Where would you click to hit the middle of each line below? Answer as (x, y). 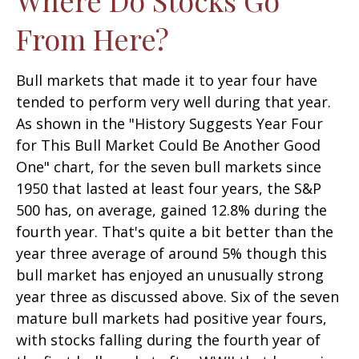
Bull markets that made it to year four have (167, 80)
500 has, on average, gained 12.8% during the (171, 210)
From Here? (93, 38)
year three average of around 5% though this (171, 253)
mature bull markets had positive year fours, (171, 318)
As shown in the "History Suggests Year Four (169, 123)
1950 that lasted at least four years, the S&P (169, 188)
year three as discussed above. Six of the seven (177, 296)
